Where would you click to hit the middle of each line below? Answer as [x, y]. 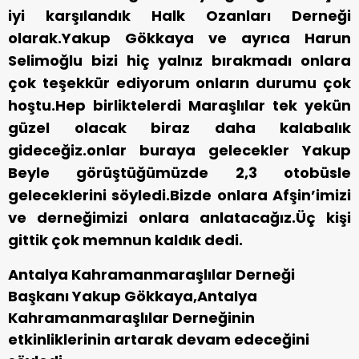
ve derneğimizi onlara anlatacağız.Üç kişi [179, 218]
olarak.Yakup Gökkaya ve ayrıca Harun [179, 38]
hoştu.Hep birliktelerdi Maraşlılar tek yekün [179, 106]
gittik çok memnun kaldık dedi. [125, 240]
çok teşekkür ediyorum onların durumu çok [179, 83]
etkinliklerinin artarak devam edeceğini [159, 340]
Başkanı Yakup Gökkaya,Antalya [133, 296]
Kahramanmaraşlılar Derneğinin [131, 318]
